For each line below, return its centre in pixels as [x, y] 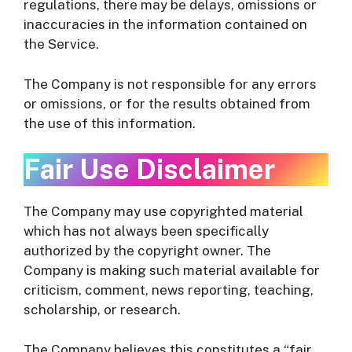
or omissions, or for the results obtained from [167, 103]
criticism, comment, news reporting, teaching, [169, 290]
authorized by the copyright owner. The [147, 251]
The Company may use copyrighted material [163, 211]
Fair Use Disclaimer [149, 169]
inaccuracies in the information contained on [165, 24]
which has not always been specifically [146, 231]
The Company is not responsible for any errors [170, 84]
